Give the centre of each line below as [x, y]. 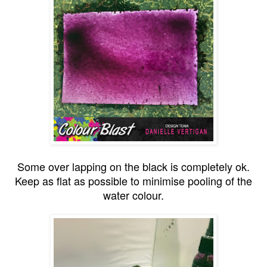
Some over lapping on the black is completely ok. [133, 166]
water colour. [133, 195]
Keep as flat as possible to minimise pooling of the [133, 180]
